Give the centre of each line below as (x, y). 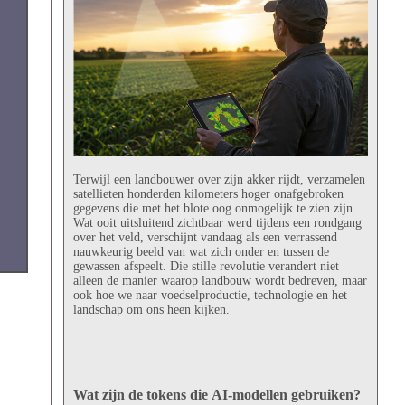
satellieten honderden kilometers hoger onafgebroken (208, 193)
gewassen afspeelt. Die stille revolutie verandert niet (206, 266)
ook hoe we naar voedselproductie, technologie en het (210, 295)
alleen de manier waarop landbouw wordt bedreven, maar (220, 280)
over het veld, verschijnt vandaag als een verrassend (205, 237)
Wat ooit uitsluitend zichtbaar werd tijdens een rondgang (217, 222)
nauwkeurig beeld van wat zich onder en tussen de (201, 251)
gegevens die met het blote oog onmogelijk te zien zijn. (214, 208)
